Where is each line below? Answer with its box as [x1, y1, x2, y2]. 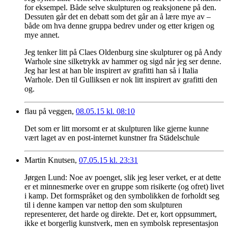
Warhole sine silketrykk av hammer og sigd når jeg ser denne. [24, 56, 221, 66]
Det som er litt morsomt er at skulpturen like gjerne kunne [24, 124, 209, 133]
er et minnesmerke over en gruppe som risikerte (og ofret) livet [24, 182, 224, 191]
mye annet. [24, 30, 60, 39]
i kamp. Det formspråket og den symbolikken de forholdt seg [24, 191, 219, 200]
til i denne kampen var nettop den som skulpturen [24, 200, 182, 209]
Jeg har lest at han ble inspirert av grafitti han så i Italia [24, 66, 198, 75]
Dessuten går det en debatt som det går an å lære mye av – [24, 12, 211, 21]
